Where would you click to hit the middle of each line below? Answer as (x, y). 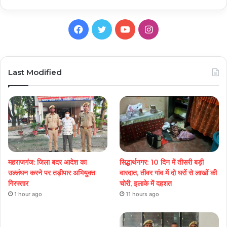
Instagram (174, 28)
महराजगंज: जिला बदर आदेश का (47, 162)
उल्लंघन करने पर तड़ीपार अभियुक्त (52, 173)
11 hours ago (143, 194)
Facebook (104, 28)
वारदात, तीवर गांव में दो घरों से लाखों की (168, 173)
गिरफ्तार (18, 184)
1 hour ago (28, 194)
